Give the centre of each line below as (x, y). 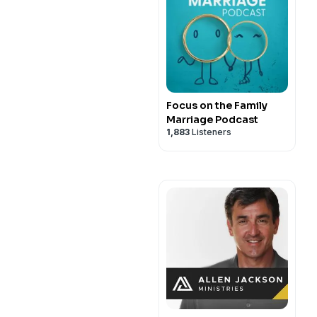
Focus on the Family (217, 105)
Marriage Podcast (212, 120)
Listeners (211, 132)
